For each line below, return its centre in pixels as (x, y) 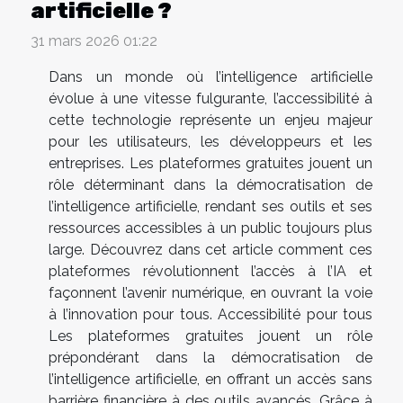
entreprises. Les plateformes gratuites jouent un (210, 163)
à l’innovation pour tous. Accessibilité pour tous (210, 314)
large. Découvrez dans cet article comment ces (210, 249)
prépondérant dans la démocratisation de (210, 357)
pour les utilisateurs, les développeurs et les (210, 141)
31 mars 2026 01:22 (94, 40)
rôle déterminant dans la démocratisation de (210, 184)
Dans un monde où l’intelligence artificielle (210, 76)
